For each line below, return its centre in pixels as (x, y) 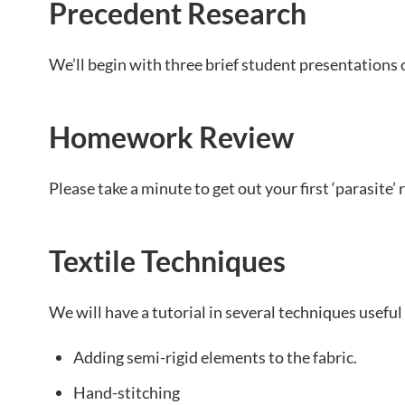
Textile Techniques (167, 261)
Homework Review (171, 137)
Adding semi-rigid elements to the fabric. (215, 358)
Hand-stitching (127, 393)
